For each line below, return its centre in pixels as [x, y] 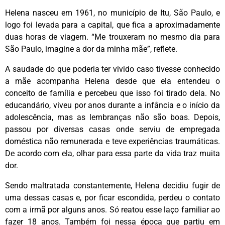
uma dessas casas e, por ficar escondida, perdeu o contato [113, 197]
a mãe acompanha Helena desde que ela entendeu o [113, 81]
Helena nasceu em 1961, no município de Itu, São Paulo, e [113, 13]
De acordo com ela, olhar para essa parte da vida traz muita [113, 153]
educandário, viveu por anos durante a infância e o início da [113, 105]
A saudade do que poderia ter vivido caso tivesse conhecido [113, 69]
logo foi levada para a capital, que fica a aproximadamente [113, 25]
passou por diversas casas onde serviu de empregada [113, 129]
